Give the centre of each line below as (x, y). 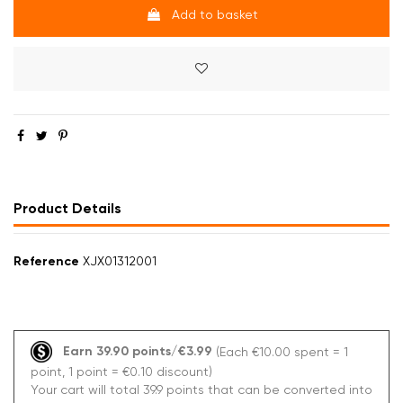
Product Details (67, 208)
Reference (46, 261)
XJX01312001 (120, 260)
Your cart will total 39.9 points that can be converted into (201, 389)
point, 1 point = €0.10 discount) (121, 371)
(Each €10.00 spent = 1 (282, 351)
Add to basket (215, 15)
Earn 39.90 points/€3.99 (138, 351)
